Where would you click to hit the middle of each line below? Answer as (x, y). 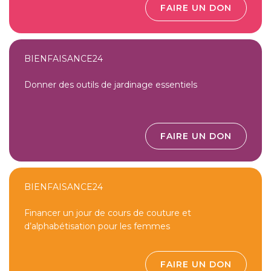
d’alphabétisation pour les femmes (97, 227)
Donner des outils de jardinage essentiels (111, 85)
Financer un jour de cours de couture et (108, 213)
